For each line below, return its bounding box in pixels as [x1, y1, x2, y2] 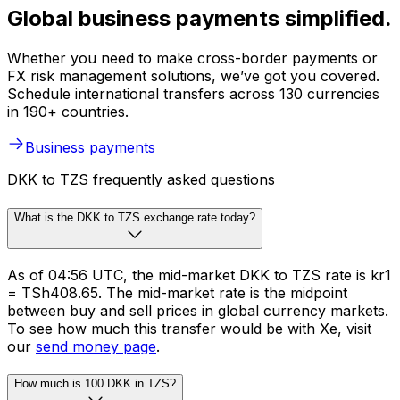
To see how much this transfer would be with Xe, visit [7, 319, 371, 337]
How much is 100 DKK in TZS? [14, 377, 176, 391]
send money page [36, 337, 156, 355]
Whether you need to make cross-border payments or [7, 49, 378, 68]
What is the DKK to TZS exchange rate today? [14, 210, 255, 224]
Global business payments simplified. [7, 5, 392, 32]
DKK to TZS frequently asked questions [7, 171, 275, 189]
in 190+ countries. [7, 103, 129, 121]
